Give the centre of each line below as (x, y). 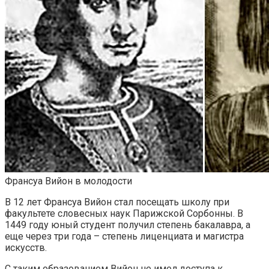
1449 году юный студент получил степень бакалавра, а (128, 225)
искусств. (26, 248)
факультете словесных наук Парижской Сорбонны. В (124, 214)
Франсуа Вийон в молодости (68, 181)
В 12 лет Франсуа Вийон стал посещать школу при (117, 202)
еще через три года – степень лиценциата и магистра (124, 237)
